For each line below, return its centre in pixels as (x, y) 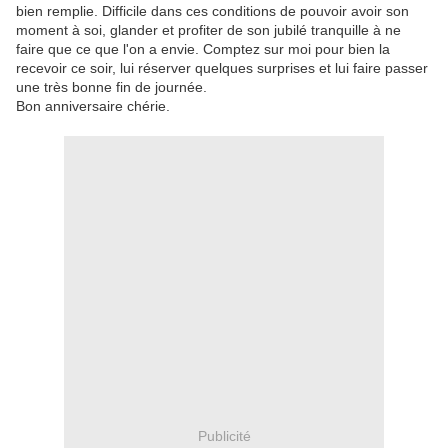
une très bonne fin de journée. (111, 87)
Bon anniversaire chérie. (95, 106)
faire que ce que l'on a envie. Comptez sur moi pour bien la (203, 49)
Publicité (224, 435)
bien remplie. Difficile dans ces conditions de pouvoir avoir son (212, 11)
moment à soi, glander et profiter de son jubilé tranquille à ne (208, 30)
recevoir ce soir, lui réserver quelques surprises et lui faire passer (222, 68)
